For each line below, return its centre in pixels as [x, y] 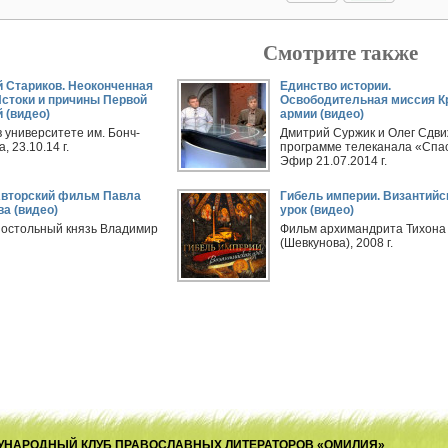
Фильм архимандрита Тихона [362, 229]
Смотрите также [340, 52]
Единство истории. [335, 86]
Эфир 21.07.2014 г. [333, 161]
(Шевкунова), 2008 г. [336, 243]
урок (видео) [316, 210]
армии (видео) [321, 114]
